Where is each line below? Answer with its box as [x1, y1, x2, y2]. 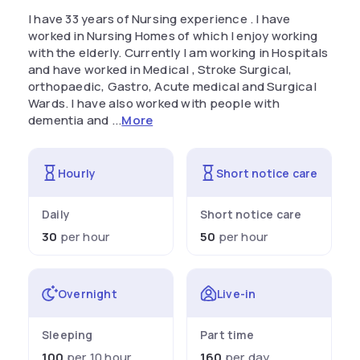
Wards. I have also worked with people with [28, 95, 280, 112]
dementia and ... [28, 112, 122, 129]
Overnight [58, 285, 117, 301]
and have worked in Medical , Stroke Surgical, [28, 61, 292, 78]
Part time [200, 327, 254, 342]
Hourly [58, 165, 96, 181]
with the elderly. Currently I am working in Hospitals [28, 44, 329, 61]
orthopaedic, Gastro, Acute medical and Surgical [28, 78, 317, 95]
